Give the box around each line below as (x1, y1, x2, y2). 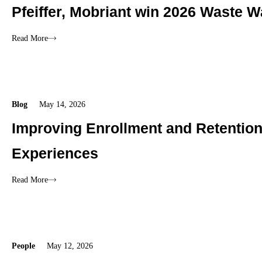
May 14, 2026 (39, 100, 85, 109)
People (12, 242, 35, 251)
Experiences (12, 145, 98, 162)
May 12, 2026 (47, 242, 93, 251)
